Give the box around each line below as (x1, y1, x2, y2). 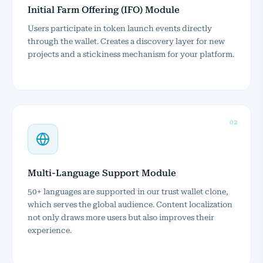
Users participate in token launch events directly (28, 23, 212, 33)
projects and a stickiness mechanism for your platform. (28, 49, 234, 59)
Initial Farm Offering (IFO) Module (28, 4, 180, 15)
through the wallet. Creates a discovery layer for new (28, 36, 225, 46)
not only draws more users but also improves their (28, 212, 214, 222)
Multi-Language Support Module (28, 167, 176, 178)
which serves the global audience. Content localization (28, 199, 232, 209)
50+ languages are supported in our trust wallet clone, (28, 186, 228, 196)
